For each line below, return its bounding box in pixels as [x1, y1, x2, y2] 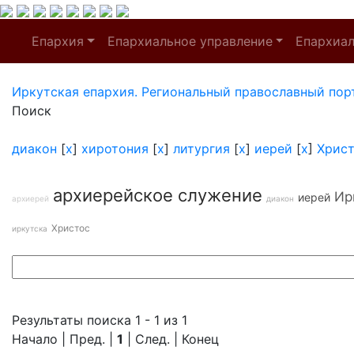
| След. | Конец [123, 331, 219, 347]
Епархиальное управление [107, 33, 273, 49]
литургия [173, 141, 230, 156]
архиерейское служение [53, 185, 262, 205]
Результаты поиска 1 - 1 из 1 [12, 312, 187, 328]
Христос [51, 222, 90, 234]
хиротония [81, 141, 149, 156]
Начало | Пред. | [12, 331, 117, 347]
